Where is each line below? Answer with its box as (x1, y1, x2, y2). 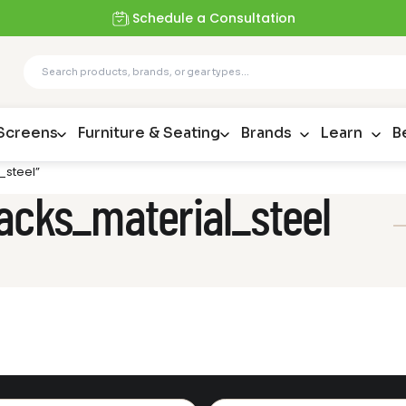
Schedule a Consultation (132, 9, 296, 27)
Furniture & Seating (76, 123, 220, 143)
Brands (239, 123, 292, 143)
